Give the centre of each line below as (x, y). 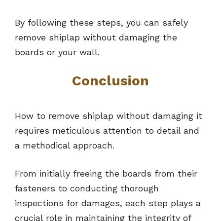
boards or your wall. (57, 52)
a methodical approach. (65, 146)
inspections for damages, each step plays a (108, 203)
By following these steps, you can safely (101, 23)
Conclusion (110, 81)
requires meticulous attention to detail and (107, 131)
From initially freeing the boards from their (106, 174)
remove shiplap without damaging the (96, 37)
